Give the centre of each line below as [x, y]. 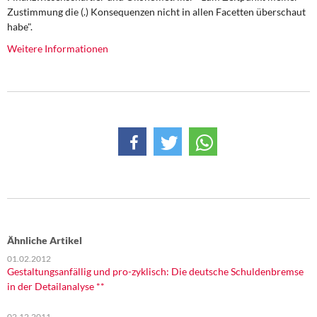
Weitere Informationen [58, 48]
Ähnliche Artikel [45, 240]
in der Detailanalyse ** [56, 286]
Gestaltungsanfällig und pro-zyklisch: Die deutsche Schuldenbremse [155, 271]
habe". [20, 27]
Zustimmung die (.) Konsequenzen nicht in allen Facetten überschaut [156, 12]
